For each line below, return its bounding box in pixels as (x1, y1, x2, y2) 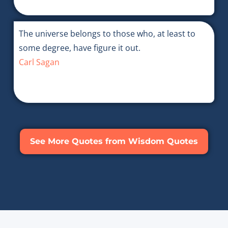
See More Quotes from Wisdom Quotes (30, 136, 198, 147)
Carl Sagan (18, 56, 60, 68)
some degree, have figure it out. (18, 42, 140, 54)
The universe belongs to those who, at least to (18, 28, 195, 40)
